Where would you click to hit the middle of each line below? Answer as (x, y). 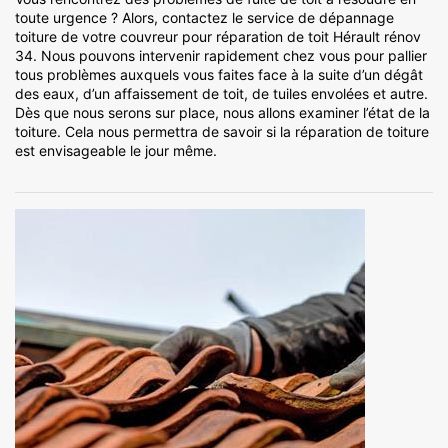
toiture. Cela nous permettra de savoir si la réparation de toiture (222, 132)
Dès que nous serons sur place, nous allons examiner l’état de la (222, 113)
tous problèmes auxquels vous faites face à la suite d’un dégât (219, 75)
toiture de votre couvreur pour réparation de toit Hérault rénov (218, 37)
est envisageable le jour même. (116, 151)
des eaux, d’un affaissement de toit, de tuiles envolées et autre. (221, 94)
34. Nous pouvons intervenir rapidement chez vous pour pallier (221, 56)
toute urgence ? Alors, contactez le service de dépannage (204, 18)
